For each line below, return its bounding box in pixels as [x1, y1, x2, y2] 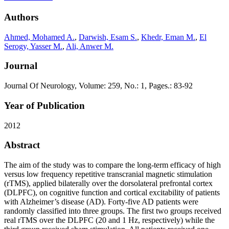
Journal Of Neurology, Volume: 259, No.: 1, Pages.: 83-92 [4, 81, 193, 90]
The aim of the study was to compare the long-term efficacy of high [4, 160, 221, 169]
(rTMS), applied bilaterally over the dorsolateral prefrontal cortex [4, 178, 213, 188]
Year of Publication [4, 100, 85, 111]
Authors [4, 11, 38, 22]
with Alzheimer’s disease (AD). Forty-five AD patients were [4, 197, 198, 206]
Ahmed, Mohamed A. [4, 32, 75, 41]
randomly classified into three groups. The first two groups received [4, 206, 221, 215]
